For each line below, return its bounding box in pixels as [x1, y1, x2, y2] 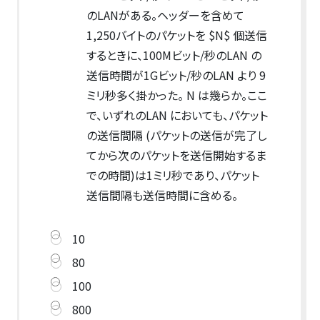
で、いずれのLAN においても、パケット [86, 106, 268, 124]
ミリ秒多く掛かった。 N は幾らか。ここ [86, 86, 267, 104]
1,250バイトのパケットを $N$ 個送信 [86, 26, 267, 44]
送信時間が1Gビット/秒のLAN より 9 [86, 66, 266, 84]
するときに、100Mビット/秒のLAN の [86, 46, 261, 64]
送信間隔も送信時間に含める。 [86, 186, 241, 204]
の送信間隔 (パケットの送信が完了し [86, 126, 267, 144]
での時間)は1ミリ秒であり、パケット [86, 166, 259, 184]
